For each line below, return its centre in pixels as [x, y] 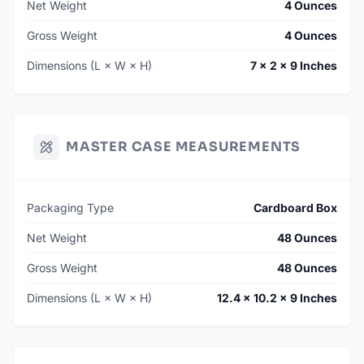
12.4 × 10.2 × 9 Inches [277, 298]
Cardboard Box [295, 208]
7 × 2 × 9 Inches [294, 66]
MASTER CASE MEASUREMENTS [184, 147]
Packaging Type [70, 208]
